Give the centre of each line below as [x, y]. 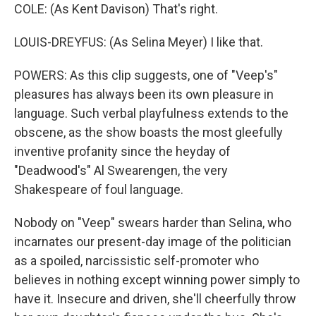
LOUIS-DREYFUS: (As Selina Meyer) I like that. [139, 42]
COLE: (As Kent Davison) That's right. [116, 9]
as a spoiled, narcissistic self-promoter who [136, 261]
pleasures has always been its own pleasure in [144, 94]
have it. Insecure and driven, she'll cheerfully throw [155, 299]
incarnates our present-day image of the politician [153, 242]
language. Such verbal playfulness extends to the [151, 113]
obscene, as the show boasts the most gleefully [148, 132]
